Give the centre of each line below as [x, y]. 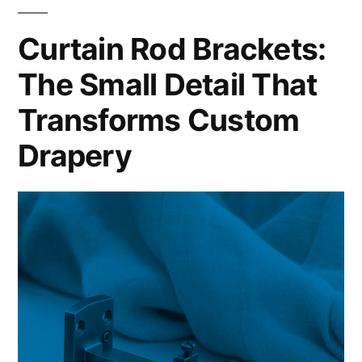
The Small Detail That [168, 85]
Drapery [75, 156]
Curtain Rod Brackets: [172, 49]
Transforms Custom [159, 120]
